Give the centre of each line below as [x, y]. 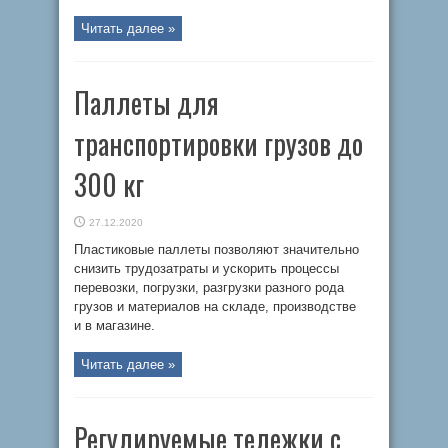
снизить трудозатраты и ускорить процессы [206, 268]
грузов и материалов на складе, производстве [215, 306]
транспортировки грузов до [218, 143]
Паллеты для [146, 102]
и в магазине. [116, 325]
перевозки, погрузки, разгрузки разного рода [209, 287]
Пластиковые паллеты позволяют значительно [216, 249]
